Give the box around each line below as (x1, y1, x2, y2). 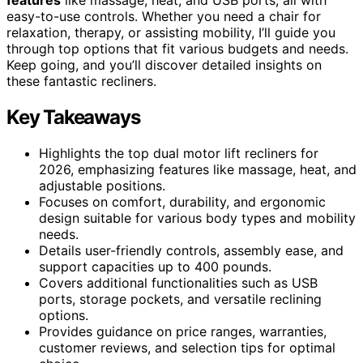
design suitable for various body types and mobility (39, 209, 356, 226)
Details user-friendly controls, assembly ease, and (39, 241, 344, 258)
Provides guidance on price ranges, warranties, (39, 322, 327, 340)
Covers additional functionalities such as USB (39, 274, 318, 291)
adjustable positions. (39, 177, 165, 194)
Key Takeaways (6, 105, 140, 129)
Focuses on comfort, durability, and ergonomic (39, 193, 326, 210)
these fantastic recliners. (6, 72, 156, 89)
